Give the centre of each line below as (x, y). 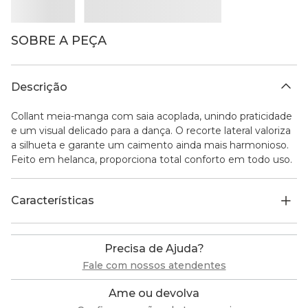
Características (53, 201)
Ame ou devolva (154, 294)
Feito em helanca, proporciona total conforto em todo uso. (152, 160)
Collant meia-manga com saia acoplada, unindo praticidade (152, 117)
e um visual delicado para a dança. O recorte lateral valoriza (151, 131)
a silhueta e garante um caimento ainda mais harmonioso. (150, 145)
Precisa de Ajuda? (154, 249)
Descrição (39, 87)
